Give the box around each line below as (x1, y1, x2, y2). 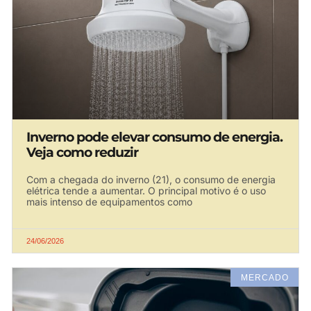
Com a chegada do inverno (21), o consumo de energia (26, 174, 276, 186)
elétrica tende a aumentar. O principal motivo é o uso (26, 185, 266, 197)
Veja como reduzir (26, 144, 138, 161)
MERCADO (240, 272, 289, 283)
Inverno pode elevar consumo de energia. (26, 129, 283, 146)
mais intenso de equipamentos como (26, 196, 192, 208)
